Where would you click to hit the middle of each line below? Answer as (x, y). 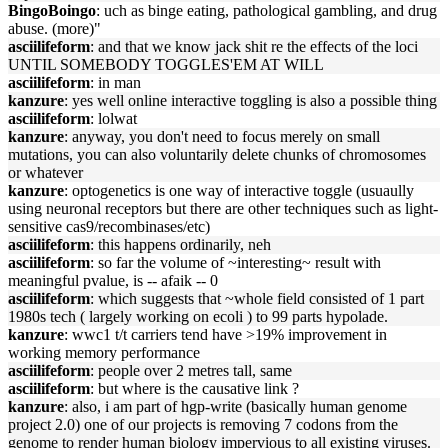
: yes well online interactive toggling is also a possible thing (250, 100)
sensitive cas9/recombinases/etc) (109, 226)
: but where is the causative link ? (194, 388)
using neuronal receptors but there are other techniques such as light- (223, 208)
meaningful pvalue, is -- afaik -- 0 (113, 280)
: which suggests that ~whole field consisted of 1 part (257, 298)
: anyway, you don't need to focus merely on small (222, 136)
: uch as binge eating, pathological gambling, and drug (266, 10)
